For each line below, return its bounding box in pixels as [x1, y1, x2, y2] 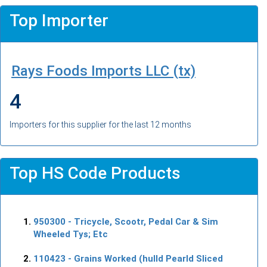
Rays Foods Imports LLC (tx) [11, 62, 195, 79]
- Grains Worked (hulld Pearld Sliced [66, 253, 223, 264]
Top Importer [10, 10, 108, 30]
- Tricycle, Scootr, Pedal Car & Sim [66, 216, 218, 227]
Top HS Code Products [10, 163, 181, 183]
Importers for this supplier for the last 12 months [10, 119, 191, 129]
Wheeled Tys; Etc [33, 228, 108, 240]
